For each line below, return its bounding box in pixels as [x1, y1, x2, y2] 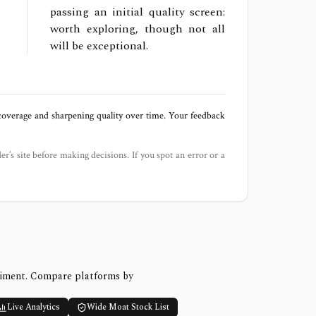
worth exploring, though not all [50, 20, 225, 37]
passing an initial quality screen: [50, 4, 225, 20]
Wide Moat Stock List [86, 300, 169, 314]
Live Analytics [6, 300, 60, 314]
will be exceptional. [50, 37, 149, 54]
